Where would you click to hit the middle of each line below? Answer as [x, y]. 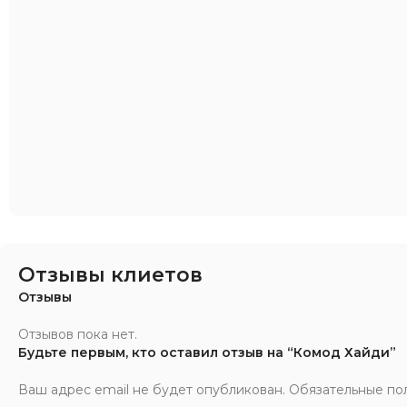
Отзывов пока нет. [78, 334]
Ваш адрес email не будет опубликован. [152, 389]
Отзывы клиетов [110, 274]
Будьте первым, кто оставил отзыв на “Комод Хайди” [207, 352]
